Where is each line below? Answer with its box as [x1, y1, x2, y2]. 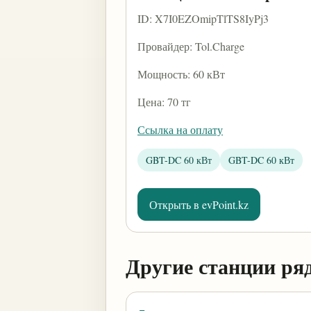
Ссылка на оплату [137, 122, 223, 137]
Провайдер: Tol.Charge [137, 39, 244, 53]
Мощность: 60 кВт [137, 67, 225, 81]
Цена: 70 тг [137, 94, 191, 109]
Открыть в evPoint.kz [149, 197, 249, 212]
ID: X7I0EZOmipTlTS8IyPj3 [137, 11, 269, 26]
